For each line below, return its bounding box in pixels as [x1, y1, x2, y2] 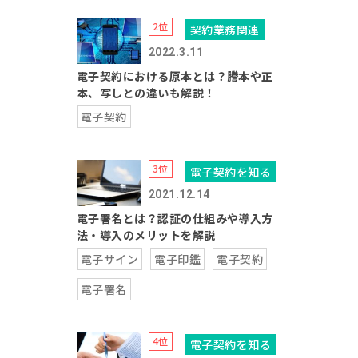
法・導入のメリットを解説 [76, 227, 216, 243]
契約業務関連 [189, 22, 260, 38]
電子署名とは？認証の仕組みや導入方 [76, 210, 273, 226]
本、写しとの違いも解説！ [76, 85, 216, 101]
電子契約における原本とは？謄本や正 [76, 68, 273, 84]
